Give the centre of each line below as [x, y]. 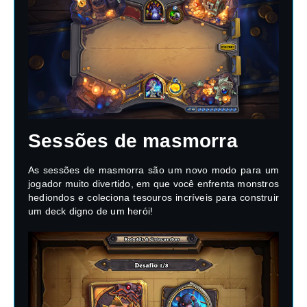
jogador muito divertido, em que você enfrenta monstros [153, 184]
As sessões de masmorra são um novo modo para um [153, 170]
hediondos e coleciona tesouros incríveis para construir [153, 198]
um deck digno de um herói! [91, 211]
